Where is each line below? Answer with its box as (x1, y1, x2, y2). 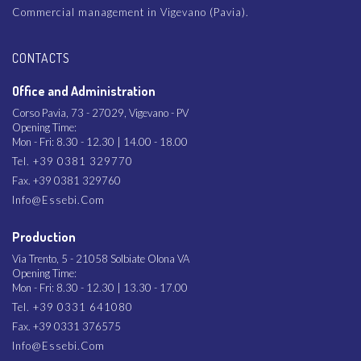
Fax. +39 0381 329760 (12, 173, 121, 187)
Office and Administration (12, 82, 156, 99)
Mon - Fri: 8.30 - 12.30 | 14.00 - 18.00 (12, 135, 188, 148)
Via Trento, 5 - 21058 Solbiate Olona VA (12, 251, 189, 265)
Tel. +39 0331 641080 (12, 300, 133, 313)
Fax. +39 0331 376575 (12, 319, 121, 333)
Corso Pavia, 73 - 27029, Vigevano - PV (12, 106, 189, 119)
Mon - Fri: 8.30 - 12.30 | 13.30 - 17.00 (12, 280, 188, 294)
